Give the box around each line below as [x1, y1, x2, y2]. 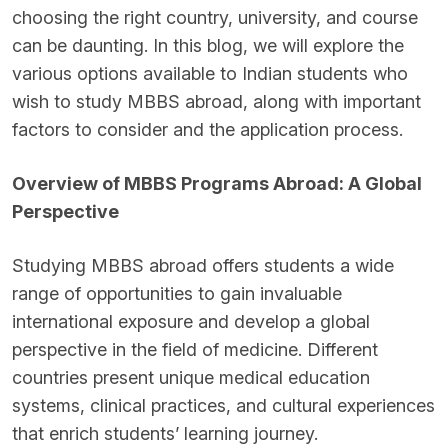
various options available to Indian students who [12, 63, 408, 84]
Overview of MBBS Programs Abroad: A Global [12, 173, 422, 194]
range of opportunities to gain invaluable [12, 283, 342, 304]
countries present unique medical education [12, 367, 370, 388]
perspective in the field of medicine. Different [12, 339, 378, 360]
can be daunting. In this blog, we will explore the [12, 35, 404, 56]
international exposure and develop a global [12, 311, 370, 332]
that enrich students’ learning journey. [12, 423, 318, 444]
